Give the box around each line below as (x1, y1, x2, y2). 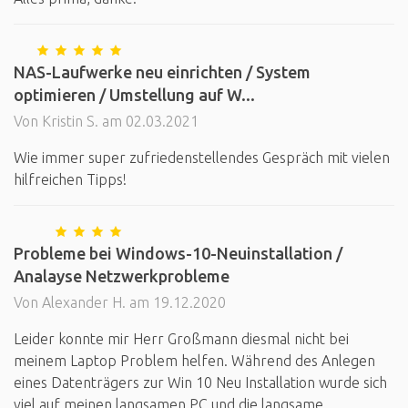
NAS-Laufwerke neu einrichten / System (14, 63, 311, 81)
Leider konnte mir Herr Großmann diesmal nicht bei (14, 331, 349, 347)
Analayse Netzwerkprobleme (14, 267, 229, 285)
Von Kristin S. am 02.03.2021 (14, 113, 199, 129)
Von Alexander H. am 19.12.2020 (14, 294, 226, 311)
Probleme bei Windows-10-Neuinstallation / (14, 244, 342, 262)
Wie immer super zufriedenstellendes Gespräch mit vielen (14, 149, 390, 166)
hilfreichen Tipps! (14, 171, 127, 188)
